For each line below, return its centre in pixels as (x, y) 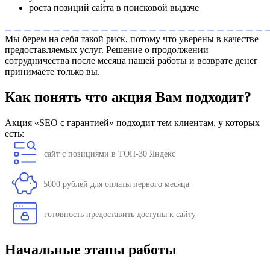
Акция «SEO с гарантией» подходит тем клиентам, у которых (132, 123)
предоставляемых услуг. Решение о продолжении (107, 50)
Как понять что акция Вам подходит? (128, 97)
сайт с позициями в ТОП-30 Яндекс (110, 154)
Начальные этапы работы (91, 250)
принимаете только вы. (52, 72)
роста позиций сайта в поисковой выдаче (114, 8)
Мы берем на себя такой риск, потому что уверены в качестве (132, 39)
